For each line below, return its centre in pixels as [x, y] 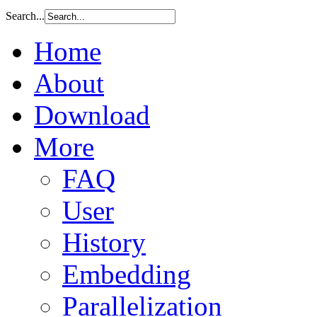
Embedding [127, 275]
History [104, 243]
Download [92, 115]
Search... [25, 16]
